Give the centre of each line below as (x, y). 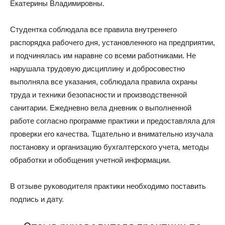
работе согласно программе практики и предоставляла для (113, 121)
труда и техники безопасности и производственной (98, 95)
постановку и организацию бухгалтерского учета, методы (109, 147)
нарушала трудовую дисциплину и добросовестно (97, 69)
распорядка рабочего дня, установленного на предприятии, (113, 43)
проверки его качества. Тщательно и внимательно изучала (111, 134)
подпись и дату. (37, 199)
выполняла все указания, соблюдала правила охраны (104, 82)
